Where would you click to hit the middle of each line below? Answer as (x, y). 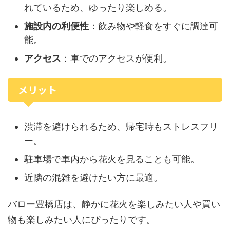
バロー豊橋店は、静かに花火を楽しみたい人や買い (114, 204)
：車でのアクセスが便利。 (117, 58)
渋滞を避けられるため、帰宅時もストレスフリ (121, 126)
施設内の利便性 (56, 26)
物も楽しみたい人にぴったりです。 (82, 219)
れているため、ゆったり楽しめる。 (98, 7)
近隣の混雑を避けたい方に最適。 (93, 177)
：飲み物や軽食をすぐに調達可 (154, 26)
